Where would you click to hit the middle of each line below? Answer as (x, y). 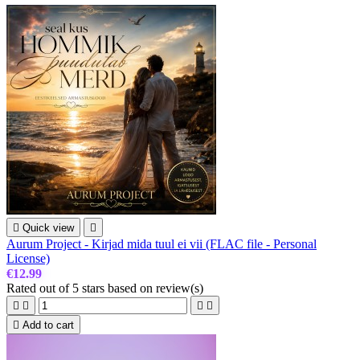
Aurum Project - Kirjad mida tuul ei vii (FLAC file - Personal (162, 244)
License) (28, 259)
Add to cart (48, 325)
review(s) (180, 288)
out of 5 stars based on (98, 288)
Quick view (48, 228)
